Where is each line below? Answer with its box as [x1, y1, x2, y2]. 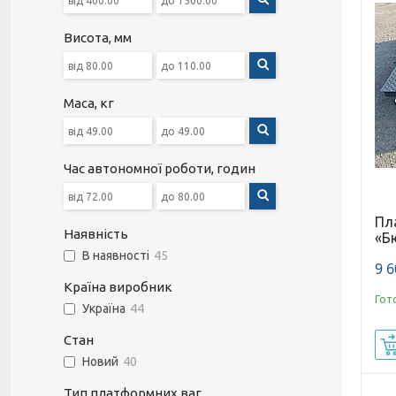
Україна [82, 301, 126, 316]
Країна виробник [64, 279, 172, 294]
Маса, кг [64, 95, 114, 110]
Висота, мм [64, 30, 132, 45]
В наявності [82, 248, 149, 263]
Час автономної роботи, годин [64, 161, 255, 176]
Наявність [64, 226, 128, 241]
